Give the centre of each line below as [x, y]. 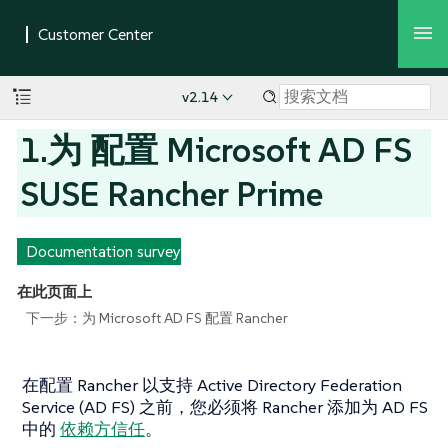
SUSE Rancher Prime [172, 194]
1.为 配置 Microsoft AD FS [216, 150]
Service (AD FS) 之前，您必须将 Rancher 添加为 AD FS [225, 406]
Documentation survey [103, 251]
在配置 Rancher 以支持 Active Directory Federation [212, 384]
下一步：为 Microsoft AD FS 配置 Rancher [156, 317]
